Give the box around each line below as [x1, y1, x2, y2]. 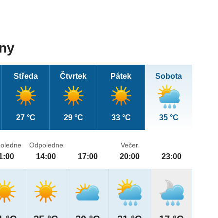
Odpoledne [29, 141, 63, 149]
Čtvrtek [60, 72, 87, 81]
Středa [13, 72, 38, 81]
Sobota [155, 72, 182, 81]
